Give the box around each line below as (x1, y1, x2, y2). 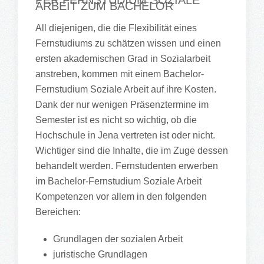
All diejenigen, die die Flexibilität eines (35, 23, 197, 33)
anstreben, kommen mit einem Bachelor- (35, 69, 204, 79)
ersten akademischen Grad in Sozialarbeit (35, 54, 210, 64)
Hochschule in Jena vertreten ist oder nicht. (35, 130, 215, 140)
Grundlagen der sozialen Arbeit (53, 234, 183, 244)
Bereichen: (35, 207, 81, 217)
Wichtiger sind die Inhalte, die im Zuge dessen (35, 146, 228, 156)
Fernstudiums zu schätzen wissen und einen (35, 38, 221, 48)
